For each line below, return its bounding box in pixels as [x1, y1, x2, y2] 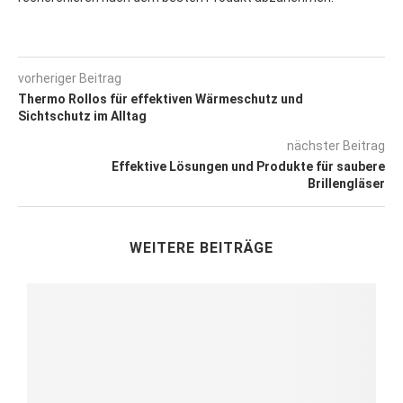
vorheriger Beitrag [18, 70, 121, 85]
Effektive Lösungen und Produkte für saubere [112, 158, 385, 174]
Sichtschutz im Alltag [18, 108, 147, 123]
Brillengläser [308, 175, 385, 191]
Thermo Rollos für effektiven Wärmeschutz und [18, 91, 303, 106]
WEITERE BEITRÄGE [130, 238, 273, 256]
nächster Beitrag [287, 138, 385, 153]
